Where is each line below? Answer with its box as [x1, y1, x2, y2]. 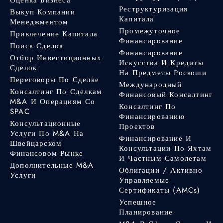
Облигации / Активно [119, 164, 203, 176]
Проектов [119, 120, 155, 132]
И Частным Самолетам [119, 152, 207, 164]
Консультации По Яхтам [119, 142, 212, 154]
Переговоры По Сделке [10, 74, 99, 85]
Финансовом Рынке [10, 147, 84, 159]
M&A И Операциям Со [10, 96, 96, 107]
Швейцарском [10, 137, 62, 149]
